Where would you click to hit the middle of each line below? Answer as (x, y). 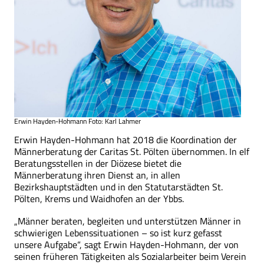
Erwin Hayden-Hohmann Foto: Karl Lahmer (77, 121)
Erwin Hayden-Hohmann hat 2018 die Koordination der (126, 139)
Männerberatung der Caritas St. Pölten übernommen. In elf (132, 151)
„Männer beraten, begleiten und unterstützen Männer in (128, 221)
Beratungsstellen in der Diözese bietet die (98, 163)
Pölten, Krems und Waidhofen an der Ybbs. (99, 198)
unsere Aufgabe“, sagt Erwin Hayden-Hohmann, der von (126, 244)
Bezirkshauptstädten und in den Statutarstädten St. (118, 187)
